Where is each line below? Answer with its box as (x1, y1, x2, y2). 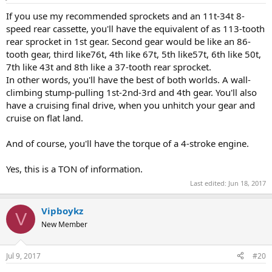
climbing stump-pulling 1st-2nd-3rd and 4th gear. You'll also (6, 86, 257, 98)
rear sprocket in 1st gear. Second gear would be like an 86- (6, 35, 251, 47)
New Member (41, 219, 87, 230)
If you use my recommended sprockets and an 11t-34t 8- (6, 9, 245, 22)
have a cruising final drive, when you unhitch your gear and (6, 98, 255, 111)
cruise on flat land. (6, 111, 83, 124)
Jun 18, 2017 (228, 178, 266, 188)
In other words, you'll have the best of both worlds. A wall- (6, 73, 251, 86)
